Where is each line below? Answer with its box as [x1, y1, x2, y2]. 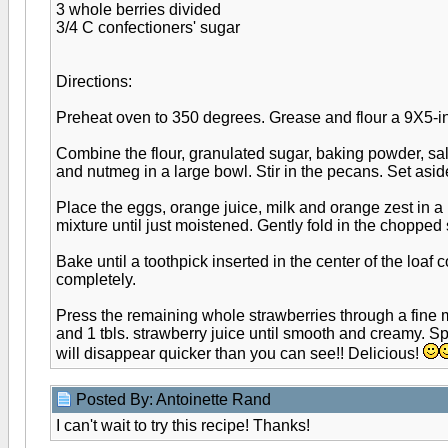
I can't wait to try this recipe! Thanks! [56, 417, 310, 434]
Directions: [56, 73, 132, 90]
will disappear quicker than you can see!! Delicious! [56, 345, 423, 362]
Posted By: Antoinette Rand [76, 391, 275, 408]
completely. [56, 271, 136, 288]
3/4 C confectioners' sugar [56, 19, 240, 36]
